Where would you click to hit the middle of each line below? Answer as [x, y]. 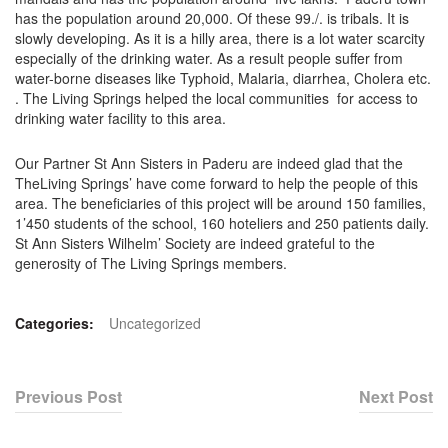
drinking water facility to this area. [120, 118]
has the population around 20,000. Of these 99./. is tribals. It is [212, 18]
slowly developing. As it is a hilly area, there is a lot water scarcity [220, 38]
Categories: [54, 323]
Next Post [396, 396]
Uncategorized [155, 323]
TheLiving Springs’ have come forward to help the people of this [216, 183]
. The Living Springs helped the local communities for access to [216, 98]
